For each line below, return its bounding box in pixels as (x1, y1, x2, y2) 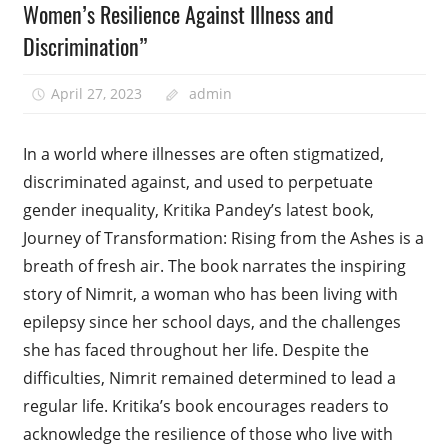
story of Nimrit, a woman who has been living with (22, 283, 398, 306)
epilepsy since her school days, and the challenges (22, 311, 401, 334)
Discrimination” (22, 30, 147, 63)
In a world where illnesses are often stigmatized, (22, 143, 384, 166)
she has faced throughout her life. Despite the (22, 339, 369, 362)
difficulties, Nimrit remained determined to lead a (22, 367, 396, 390)
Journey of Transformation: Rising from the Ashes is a (22, 227, 424, 250)
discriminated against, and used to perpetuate (22, 171, 373, 194)
